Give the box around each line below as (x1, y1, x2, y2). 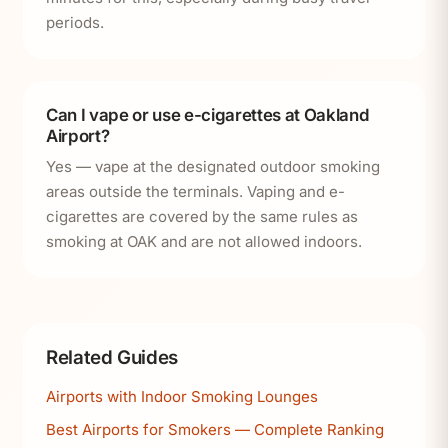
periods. (46, 13, 104, 33)
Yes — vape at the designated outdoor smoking (46, 157, 380, 177)
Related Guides (46, 346, 178, 370)
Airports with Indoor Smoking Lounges (46, 387, 318, 407)
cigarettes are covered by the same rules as (46, 207, 358, 227)
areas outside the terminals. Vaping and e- (46, 182, 345, 202)
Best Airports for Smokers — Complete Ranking (46, 419, 384, 439)
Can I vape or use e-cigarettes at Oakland (46, 104, 370, 125)
